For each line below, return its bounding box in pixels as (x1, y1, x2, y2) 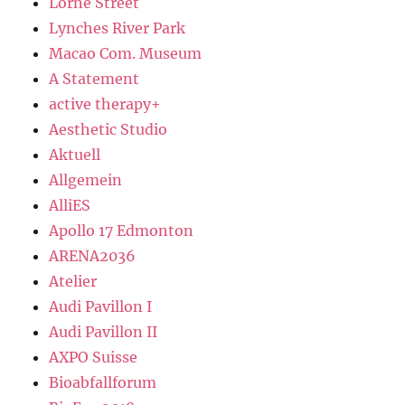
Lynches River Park (49, 19, 186, 38)
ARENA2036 (49, 247, 137, 266)
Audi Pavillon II (49, 323, 158, 342)
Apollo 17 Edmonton (49, 221, 194, 240)
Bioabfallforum (49, 373, 157, 392)
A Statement (49, 70, 140, 89)
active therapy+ (49, 95, 162, 114)
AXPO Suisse (49, 348, 138, 367)
